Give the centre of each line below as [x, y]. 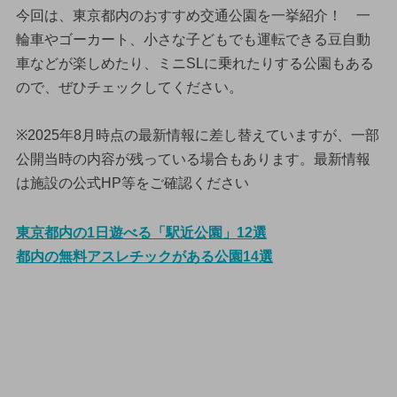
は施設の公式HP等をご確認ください [132, 183]
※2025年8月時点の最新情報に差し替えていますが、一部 [197, 135]
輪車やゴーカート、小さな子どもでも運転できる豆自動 [193, 39]
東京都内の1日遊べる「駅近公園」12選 [141, 232]
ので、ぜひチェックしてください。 [129, 87]
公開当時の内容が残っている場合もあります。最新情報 [193, 159]
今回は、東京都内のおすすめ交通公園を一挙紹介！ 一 [193, 15]
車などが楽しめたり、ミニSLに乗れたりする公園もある [195, 63]
